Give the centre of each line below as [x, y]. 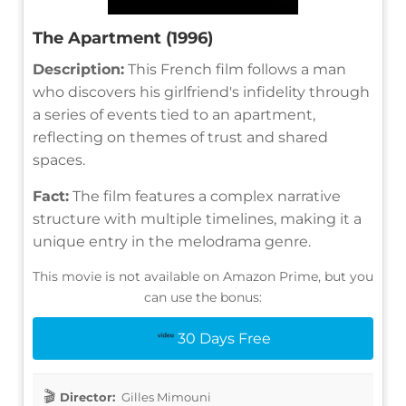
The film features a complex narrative [205, 196]
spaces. [59, 159]
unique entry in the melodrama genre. [172, 241]
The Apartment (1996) [123, 38]
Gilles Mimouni [165, 396]
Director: [87, 396]
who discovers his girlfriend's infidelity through [201, 92]
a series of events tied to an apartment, [174, 114]
